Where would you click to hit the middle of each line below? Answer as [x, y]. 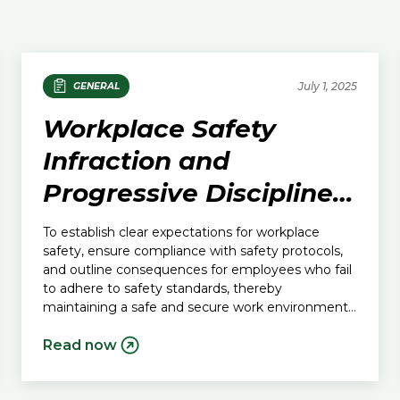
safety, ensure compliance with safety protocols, [193, 250]
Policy [83, 225]
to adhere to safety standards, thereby [162, 288]
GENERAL [96, 86]
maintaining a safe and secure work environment [196, 307]
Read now [80, 345]
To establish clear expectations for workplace [181, 232]
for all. [61, 325]
